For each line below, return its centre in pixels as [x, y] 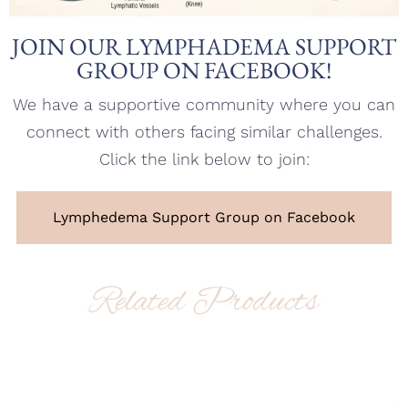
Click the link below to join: [204, 159]
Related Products [204, 303]
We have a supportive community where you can [204, 105]
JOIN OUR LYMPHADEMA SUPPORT [204, 47]
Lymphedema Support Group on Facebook [204, 218]
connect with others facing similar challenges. [204, 132]
